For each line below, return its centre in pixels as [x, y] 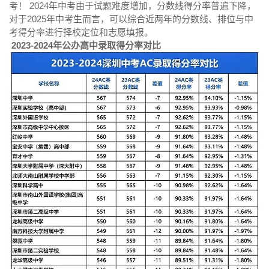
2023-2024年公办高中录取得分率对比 [86, 45]
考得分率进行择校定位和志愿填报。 [81, 32]
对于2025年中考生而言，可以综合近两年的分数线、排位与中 [131, 19]
